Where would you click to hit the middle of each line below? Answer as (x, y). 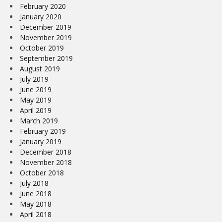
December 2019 (46, 27)
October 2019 (42, 48)
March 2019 (39, 120)
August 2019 (40, 68)
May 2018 (36, 204)
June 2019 (36, 89)
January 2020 (41, 16)
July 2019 (34, 79)
